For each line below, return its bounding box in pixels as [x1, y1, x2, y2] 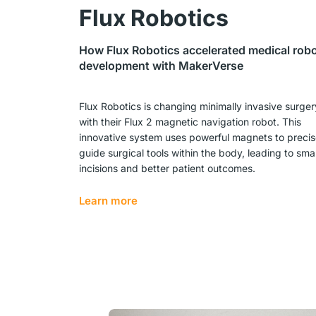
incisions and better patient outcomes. [79, 162, 255, 175]
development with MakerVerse [79, 59, 243, 73]
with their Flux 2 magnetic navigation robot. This [79, 116, 301, 128]
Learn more [79, 194, 138, 208]
